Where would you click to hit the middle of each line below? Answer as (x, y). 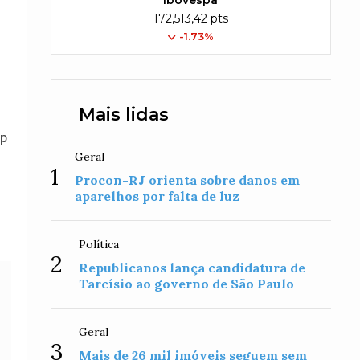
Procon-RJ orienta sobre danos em (188, 180)
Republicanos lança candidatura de (192, 268)
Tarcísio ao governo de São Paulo (187, 284)
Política (99, 244)
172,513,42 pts (190, 18)
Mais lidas (124, 115)
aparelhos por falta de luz (157, 196)
